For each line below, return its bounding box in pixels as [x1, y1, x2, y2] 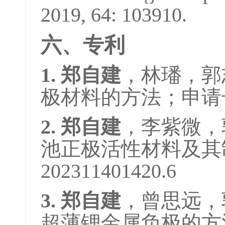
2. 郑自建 [41, 116, 121, 138]
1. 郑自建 [41, 64, 121, 86]
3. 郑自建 [41, 189, 121, 212]
